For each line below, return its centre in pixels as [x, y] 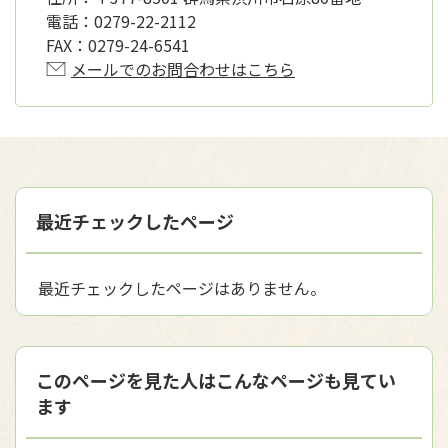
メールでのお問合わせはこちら [183, 69]
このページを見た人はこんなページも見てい [216, 380]
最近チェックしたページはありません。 [182, 288]
